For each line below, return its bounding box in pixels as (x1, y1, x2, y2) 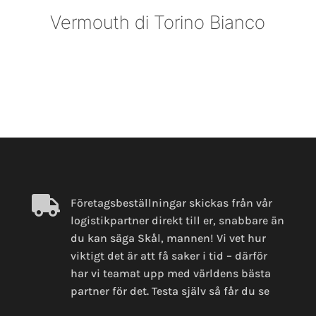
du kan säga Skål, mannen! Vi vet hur (70, 231, 266, 245)
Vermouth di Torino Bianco (50, 11, 266, 34)
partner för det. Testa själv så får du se (70, 284, 269, 298)
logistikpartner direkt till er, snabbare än (70, 214, 284, 228)
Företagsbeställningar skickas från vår (70, 196, 272, 210)
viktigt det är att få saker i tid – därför (70, 249, 267, 263)
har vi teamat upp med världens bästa (70, 267, 271, 281)
